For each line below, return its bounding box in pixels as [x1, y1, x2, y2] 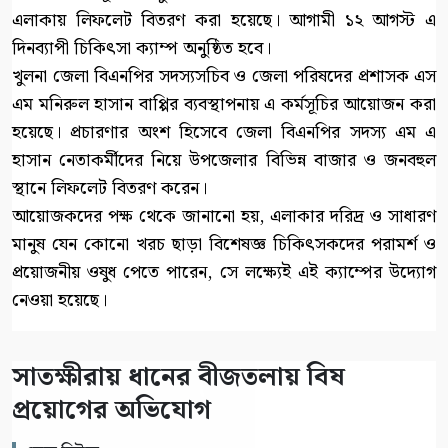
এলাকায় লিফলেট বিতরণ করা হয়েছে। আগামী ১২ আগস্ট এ [12, 5, 436, 35]
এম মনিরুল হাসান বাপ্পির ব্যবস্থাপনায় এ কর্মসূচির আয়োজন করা [12, 89, 436, 119]
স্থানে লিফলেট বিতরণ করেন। [12, 173, 207, 203]
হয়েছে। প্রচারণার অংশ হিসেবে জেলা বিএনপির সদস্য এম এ [12, 117, 436, 147]
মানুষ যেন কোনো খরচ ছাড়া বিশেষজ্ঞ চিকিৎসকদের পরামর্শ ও [12, 229, 436, 259]
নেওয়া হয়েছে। [12, 285, 107, 315]
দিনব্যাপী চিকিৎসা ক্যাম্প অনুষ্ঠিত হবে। [12, 33, 271, 63]
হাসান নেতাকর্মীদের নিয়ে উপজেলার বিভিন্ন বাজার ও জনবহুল [12, 145, 436, 175]
